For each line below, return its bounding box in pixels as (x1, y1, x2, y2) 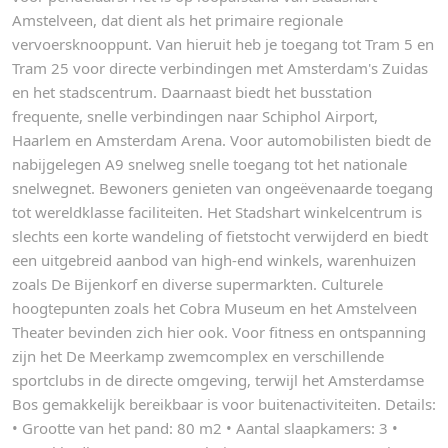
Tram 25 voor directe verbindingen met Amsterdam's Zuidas (12, 58, 428, 78)
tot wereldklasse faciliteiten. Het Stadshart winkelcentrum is (12, 202, 422, 222)
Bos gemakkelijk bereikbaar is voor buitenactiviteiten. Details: (12, 394, 436, 414)
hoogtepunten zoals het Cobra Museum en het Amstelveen (12, 298, 417, 318)
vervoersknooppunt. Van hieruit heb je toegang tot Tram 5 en (12, 34, 434, 54)
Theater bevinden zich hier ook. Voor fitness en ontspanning (12, 322, 426, 342)
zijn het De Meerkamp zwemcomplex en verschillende (12, 346, 384, 366)
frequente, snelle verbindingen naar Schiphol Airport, (12, 106, 378, 126)
